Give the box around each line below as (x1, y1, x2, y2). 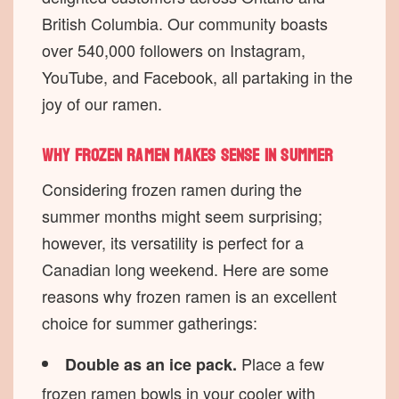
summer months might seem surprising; (42, 204, 322, 228)
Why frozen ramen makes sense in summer (42, 140, 334, 173)
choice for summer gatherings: (42, 311, 257, 335)
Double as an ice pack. (65, 353, 237, 377)
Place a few (237, 352, 324, 376)
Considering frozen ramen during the (42, 177, 302, 201)
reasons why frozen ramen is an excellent (42, 284, 337, 308)
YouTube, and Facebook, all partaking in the (42, 65, 353, 89)
